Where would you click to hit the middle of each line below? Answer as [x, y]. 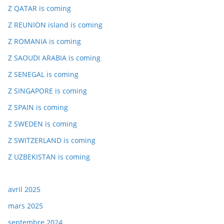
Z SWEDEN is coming [42, 124]
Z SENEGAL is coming [43, 74]
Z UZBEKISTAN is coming [49, 157]
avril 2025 [24, 189]
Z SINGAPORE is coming [47, 91]
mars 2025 [25, 206]
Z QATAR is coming [39, 8]
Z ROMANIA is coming [44, 41]
